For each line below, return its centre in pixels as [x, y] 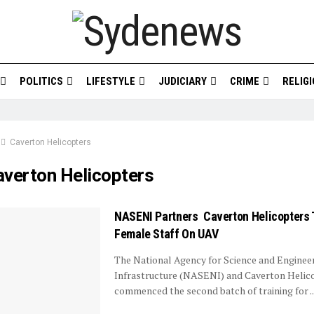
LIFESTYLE [110, 81]
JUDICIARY [182, 81]
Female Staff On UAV [166, 234]
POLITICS [41, 81]
